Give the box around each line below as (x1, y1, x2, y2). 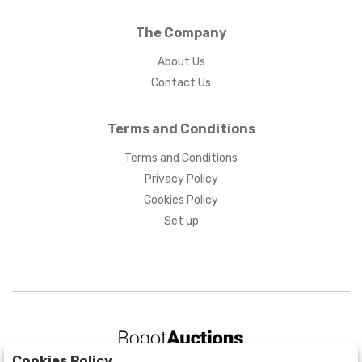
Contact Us (151, 76, 211, 90)
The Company (135, 25, 227, 40)
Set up (163, 214, 199, 228)
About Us (157, 55, 205, 69)
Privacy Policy (144, 172, 218, 186)
